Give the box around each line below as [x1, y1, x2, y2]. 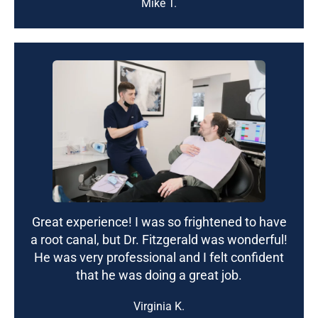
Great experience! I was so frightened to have [31, 214, 287, 229]
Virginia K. [133, 299, 185, 313]
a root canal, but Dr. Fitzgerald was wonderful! [31, 231, 287, 247]
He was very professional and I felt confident [34, 249, 284, 265]
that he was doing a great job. [76, 267, 242, 283]
